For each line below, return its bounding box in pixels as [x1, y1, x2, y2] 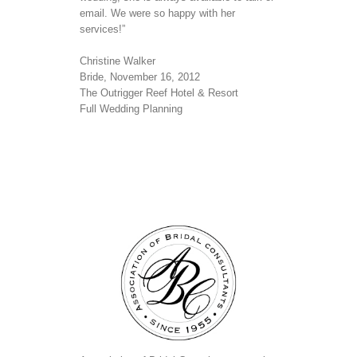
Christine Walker [80, 54, 155, 67]
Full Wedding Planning [80, 102, 182, 115]
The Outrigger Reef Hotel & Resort [80, 86, 238, 99]
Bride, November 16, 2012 [80, 70, 200, 83]
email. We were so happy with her [80, 6, 235, 19]
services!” [80, 22, 125, 35]
